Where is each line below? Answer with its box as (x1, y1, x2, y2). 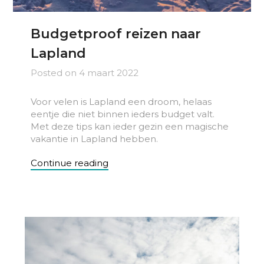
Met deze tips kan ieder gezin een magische (31, 120, 229, 132)
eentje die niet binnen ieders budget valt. (31, 108, 215, 120)
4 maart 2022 (79, 67, 139, 78)
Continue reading (31, 157, 109, 169)
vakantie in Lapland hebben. (31, 133, 159, 144)
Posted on (31, 67, 80, 78)
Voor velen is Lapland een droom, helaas (31, 95, 212, 107)
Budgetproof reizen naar (31, 25, 202, 42)
